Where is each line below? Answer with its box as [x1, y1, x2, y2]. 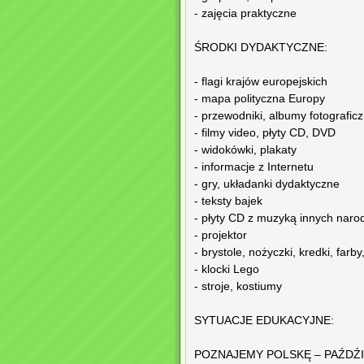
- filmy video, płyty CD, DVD [194, 127, 336, 140]
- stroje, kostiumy [194, 280, 282, 293]
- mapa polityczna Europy [194, 93, 325, 106]
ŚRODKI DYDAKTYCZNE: [194, 41, 327, 54]
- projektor [194, 229, 247, 242]
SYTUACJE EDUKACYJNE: [194, 314, 334, 327]
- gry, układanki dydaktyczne [194, 178, 340, 191]
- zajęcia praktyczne [194, 7, 297, 20]
